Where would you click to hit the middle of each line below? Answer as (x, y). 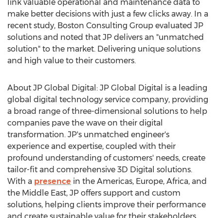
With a (21, 181)
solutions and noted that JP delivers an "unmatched (106, 37)
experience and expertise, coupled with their (91, 146)
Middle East (44, 193)
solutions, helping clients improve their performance (107, 205)
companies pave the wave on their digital (85, 123)
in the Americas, (103, 181)
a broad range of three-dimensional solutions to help (107, 111)
